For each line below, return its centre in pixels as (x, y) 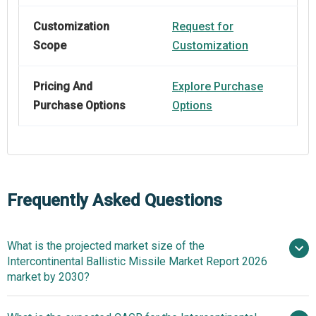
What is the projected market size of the (106, 245)
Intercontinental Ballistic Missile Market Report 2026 (137, 261)
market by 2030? (48, 276)
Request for (203, 26)
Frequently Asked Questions (115, 200)
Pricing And (63, 86)
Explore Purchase (218, 86)
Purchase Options (79, 105)
